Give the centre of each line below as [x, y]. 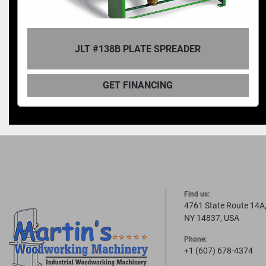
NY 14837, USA [212, 218]
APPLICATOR [138, 54]
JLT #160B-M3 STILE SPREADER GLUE [138, 43]
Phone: [195, 239]
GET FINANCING [138, 85]
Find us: [199, 194]
